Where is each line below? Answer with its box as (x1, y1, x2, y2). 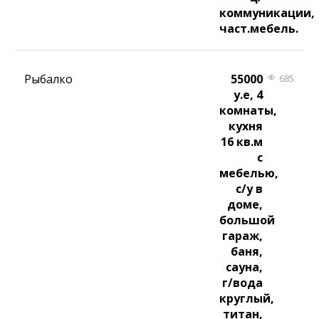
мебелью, (219, 165, 279, 182)
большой (219, 212, 276, 229)
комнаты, (219, 103, 278, 119)
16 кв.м (220, 134, 263, 150)
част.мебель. (219, 21, 299, 37)
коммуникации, (219, 5, 315, 21)
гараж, (221, 228, 263, 244)
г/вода (221, 275, 263, 291)
